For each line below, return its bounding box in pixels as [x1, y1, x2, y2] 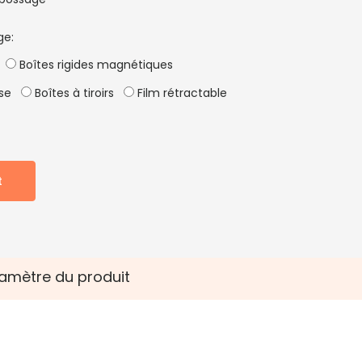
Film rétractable [134, 85, 228, 101]
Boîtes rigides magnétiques [16, 57, 174, 73]
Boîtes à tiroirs [32, 85, 115, 101]
